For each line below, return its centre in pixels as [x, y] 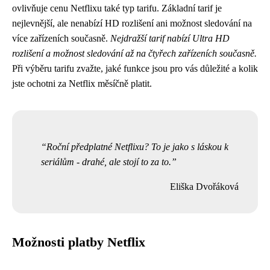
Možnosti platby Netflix [79, 243]
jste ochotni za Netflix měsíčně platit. [82, 84]
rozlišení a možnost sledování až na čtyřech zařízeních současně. [134, 54]
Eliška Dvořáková [204, 187]
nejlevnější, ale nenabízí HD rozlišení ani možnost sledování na [132, 24]
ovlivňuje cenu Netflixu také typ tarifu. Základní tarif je [117, 8]
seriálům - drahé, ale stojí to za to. [106, 162]
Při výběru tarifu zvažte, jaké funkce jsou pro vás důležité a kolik [135, 69]
